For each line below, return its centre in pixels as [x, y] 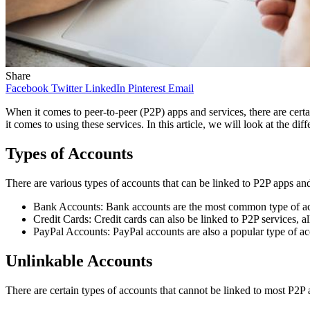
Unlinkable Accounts [79, 261]
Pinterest [147, 88]
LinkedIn [105, 88]
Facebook [27, 88]
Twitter [67, 88]
